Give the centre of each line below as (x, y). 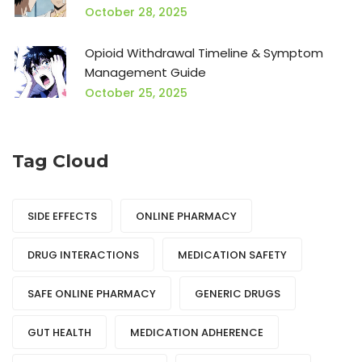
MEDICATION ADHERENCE (197, 333)
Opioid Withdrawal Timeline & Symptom (204, 53)
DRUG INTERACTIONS (83, 255)
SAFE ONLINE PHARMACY (92, 294)
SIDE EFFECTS (62, 217)
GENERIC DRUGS (238, 294)
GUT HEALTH (59, 333)
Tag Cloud (61, 162)
